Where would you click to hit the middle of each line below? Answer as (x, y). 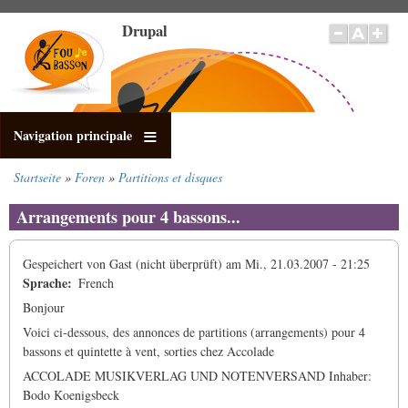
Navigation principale (73, 135)
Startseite (37, 177)
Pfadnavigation (73, 194)
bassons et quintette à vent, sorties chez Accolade (148, 352)
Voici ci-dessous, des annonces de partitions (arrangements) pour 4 (194, 332)
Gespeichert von (66, 264)
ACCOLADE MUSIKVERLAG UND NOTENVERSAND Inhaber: (197, 376)
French (96, 283)
